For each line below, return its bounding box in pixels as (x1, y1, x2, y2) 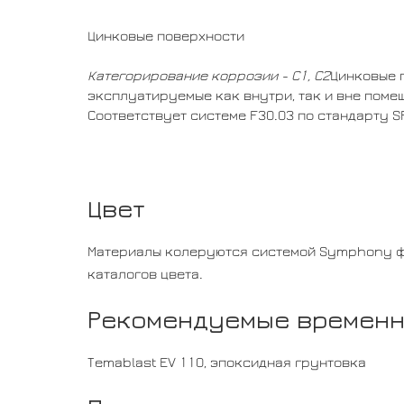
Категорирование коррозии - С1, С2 (87, 68, 330, 83)
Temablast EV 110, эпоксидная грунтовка (87, 354, 366, 370)
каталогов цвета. (87, 266, 203, 281)
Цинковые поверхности (87, 28, 244, 43)
